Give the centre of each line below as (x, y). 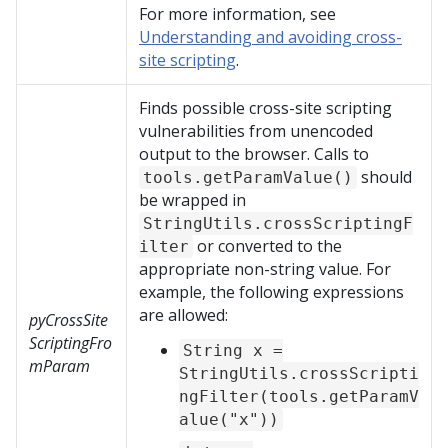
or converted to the (267, 246)
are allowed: (183, 315)
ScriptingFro (70, 343)
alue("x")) (229, 419)
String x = (233, 350)
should (384, 177)
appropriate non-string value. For (265, 269)
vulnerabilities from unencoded (256, 131)
